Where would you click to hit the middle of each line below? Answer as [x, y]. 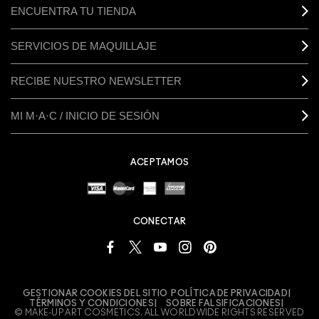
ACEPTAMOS [159, 162]
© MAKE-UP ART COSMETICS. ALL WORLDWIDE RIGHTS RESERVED [159, 312]
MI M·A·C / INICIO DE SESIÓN [85, 116]
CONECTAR [159, 222]
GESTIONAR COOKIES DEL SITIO [95, 293]
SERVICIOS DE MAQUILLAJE [84, 46]
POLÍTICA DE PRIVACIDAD [230, 293]
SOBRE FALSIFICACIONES [224, 303]
